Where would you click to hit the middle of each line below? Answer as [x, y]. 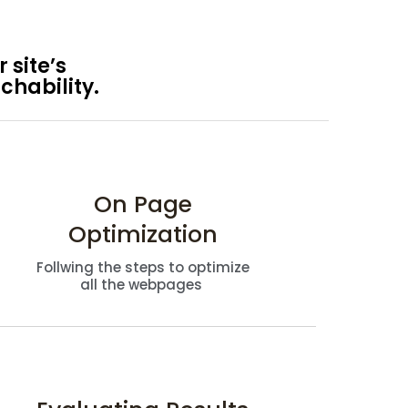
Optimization [143, 234]
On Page [143, 204]
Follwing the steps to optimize [143, 267]
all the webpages [143, 284]
